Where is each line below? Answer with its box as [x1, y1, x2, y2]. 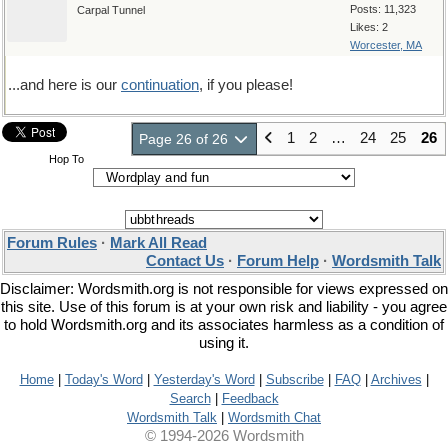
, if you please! [199, 77, 293, 93]
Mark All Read [110, 235, 207, 251]
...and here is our [8, 77, 121, 93]
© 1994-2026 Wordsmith [144, 428, 304, 444]
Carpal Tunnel [77, 4, 145, 16]
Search [169, 391, 211, 406]
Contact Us [146, 253, 224, 269]
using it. [199, 335, 249, 351]
